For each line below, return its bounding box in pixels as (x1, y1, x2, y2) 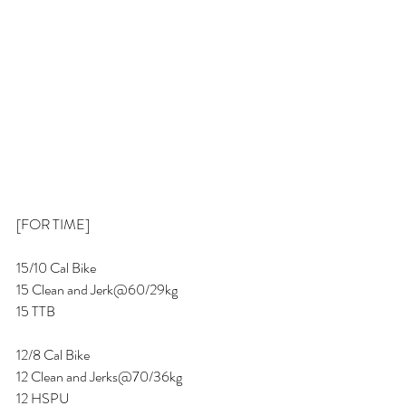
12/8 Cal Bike (16, 343, 92, 365)
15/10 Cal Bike (16, 256, 99, 278)
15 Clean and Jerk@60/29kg (16, 278, 180, 300)
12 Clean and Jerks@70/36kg (16, 365, 182, 387)
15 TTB (16, 300, 58, 322)
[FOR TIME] (16, 213, 92, 235)
